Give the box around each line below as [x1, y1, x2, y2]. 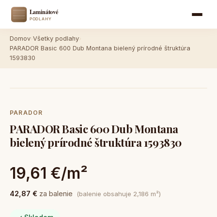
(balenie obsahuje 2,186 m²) [77, 190, 161, 198]
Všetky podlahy [33, 35, 79, 42]
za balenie [37, 189, 75, 198]
